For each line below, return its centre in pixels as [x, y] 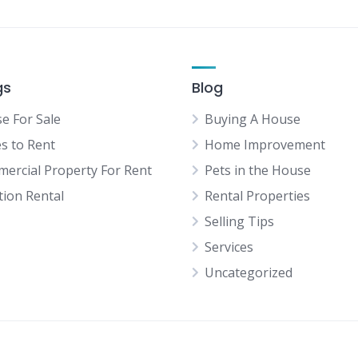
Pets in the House [258, 171]
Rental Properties [257, 196]
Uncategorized [249, 273]
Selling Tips [239, 222]
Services [229, 247]
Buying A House [253, 119]
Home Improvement [265, 145]
